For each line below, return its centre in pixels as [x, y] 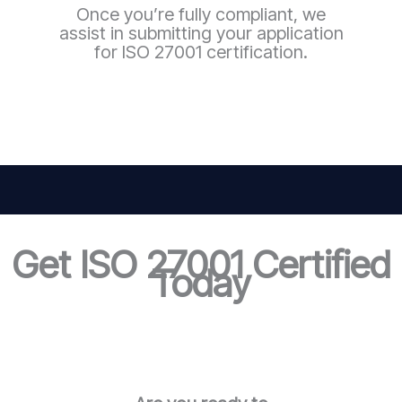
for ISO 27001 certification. [201, 52]
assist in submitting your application [201, 33]
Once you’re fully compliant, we [201, 14]
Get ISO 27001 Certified [201, 264]
